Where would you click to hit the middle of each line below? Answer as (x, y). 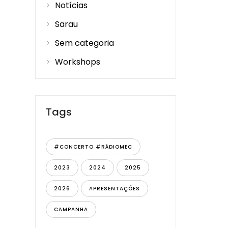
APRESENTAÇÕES (114, 189)
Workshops (77, 62)
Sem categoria (84, 43)
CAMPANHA (71, 209)
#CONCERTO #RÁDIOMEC (93, 147)
